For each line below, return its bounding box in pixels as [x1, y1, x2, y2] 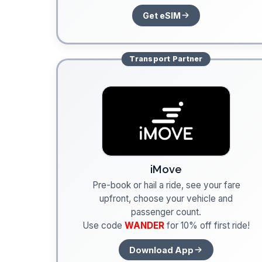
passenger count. [131, 206, 201, 218]
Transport [129, 54, 171, 64]
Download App [129, 244, 194, 255]
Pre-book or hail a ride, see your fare [92, 180, 240, 191]
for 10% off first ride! [164, 220, 250, 232]
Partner [170, 54, 203, 64]
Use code [82, 220, 125, 232]
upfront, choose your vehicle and [99, 193, 233, 205]
